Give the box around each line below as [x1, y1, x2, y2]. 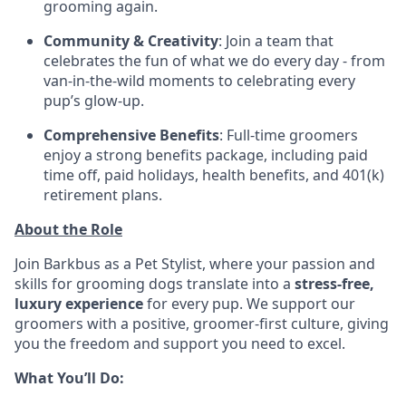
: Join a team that [218, 30, 333, 51]
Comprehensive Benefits [43, 124, 219, 145]
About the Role [14, 218, 122, 239]
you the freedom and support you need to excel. [14, 333, 345, 353]
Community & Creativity [43, 30, 218, 51]
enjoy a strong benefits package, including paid [43, 144, 368, 165]
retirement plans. [43, 184, 162, 205]
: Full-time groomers [219, 124, 358, 145]
